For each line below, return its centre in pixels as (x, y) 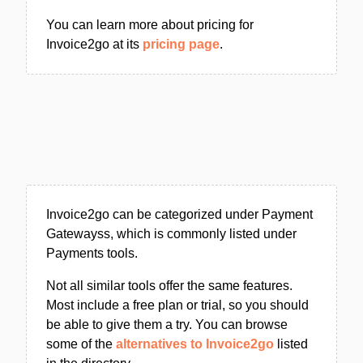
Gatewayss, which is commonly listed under (171, 234)
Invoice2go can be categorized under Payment (179, 214)
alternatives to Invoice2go (195, 344)
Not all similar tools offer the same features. (169, 286)
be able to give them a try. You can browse (167, 325)
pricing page (181, 44)
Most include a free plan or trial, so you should (177, 305)
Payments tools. (92, 253)
